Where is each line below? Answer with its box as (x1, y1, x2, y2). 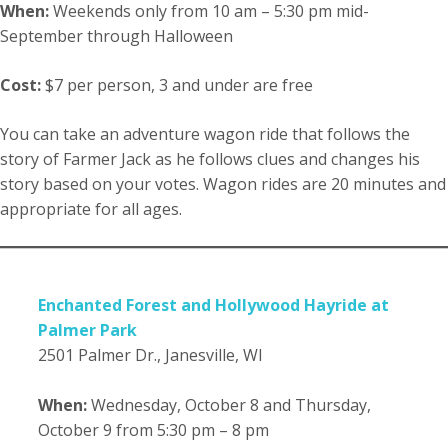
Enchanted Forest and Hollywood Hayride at (38, 294, 389, 317)
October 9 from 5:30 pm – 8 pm (38, 419, 269, 442)
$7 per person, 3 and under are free (41, 74, 313, 97)
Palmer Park (38, 319, 137, 342)
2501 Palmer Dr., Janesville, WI (38, 344, 263, 367)
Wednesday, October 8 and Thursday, (91, 394, 371, 417)
